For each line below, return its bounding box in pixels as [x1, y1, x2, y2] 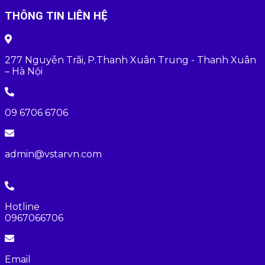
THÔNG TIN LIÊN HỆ [5, 9, 108, 22]
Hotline [5, 201, 40, 212]
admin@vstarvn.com [5, 148, 102, 160]
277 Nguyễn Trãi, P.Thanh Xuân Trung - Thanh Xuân [5, 54, 256, 66]
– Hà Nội [5, 65, 43, 77]
